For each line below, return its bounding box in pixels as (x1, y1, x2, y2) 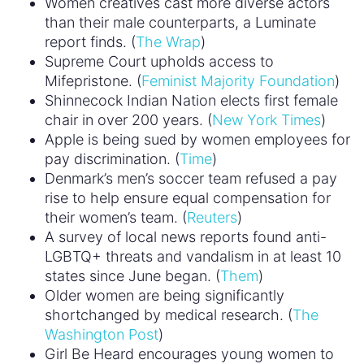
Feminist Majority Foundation (141, 71, 335, 89)
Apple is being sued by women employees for (45, 130, 350, 148)
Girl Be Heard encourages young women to (45, 344, 334, 362)
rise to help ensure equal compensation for (45, 188, 331, 206)
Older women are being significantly (45, 286, 284, 304)
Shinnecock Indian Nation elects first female (45, 91, 338, 109)
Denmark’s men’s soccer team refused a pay (45, 169, 337, 187)
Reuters (187, 208, 237, 226)
